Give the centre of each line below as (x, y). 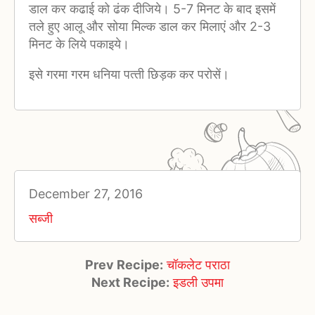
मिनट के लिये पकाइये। (79, 44)
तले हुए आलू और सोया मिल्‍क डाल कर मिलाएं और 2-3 (150, 27)
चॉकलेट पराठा (198, 265)
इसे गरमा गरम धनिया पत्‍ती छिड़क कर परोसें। (129, 75)
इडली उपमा (198, 283)
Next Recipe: (130, 283)
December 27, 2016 (86, 194)
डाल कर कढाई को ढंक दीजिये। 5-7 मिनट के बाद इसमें (152, 9)
